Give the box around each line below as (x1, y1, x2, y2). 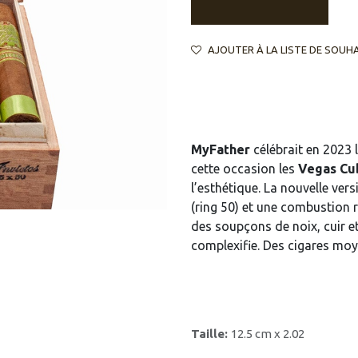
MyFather (191, 141, 250, 157)
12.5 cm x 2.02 (231, 326, 304, 340)
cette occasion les (191, 161, 298, 176)
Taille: (191, 326, 231, 340)
